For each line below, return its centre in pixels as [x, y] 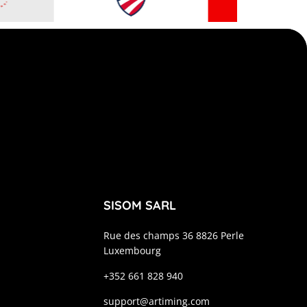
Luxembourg [132, 251]
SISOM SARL [139, 206]
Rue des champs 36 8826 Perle [173, 236]
